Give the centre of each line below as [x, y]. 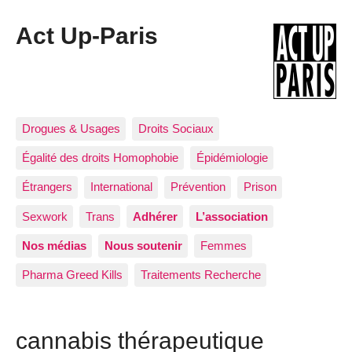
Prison [260, 187]
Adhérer [155, 216]
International [121, 187]
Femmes [223, 245]
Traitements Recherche [200, 274]
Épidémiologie [232, 158]
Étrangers [47, 187]
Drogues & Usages [71, 128]
